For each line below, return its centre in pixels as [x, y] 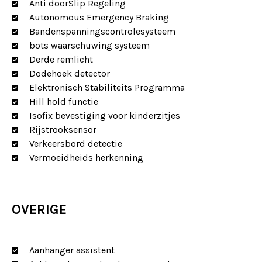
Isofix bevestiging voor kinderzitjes [105, 116]
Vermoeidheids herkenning [86, 158]
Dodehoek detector [70, 73]
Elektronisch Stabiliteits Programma [107, 87]
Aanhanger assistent [72, 250]
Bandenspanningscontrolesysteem [102, 31]
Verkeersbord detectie [76, 144]
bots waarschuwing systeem [89, 45]
